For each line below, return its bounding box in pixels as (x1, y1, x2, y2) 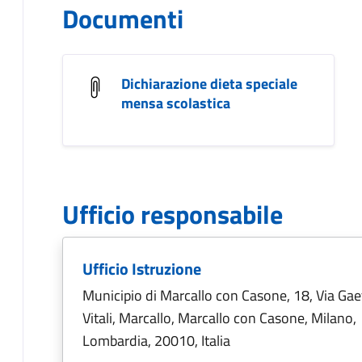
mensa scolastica (121, 92, 230, 114)
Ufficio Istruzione (82, 256, 201, 281)
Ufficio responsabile (62, 195, 283, 234)
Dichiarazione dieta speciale (121, 73, 297, 95)
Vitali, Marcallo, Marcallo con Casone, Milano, (82, 307, 356, 329)
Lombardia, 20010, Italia (82, 330, 230, 351)
